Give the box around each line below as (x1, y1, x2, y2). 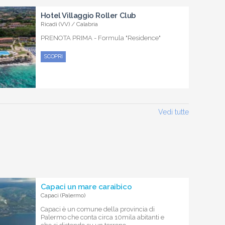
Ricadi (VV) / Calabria (40, 20, 98, 28)
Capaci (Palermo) (40, 191, 85, 199)
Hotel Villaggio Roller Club (40, 11, 136, 20)
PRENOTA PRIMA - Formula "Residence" (40, 34, 161, 42)
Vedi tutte (158, 107, 189, 116)
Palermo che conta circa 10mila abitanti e (40, 213, 164, 221)
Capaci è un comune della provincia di (40, 205, 155, 213)
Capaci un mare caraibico (40, 182, 132, 191)
